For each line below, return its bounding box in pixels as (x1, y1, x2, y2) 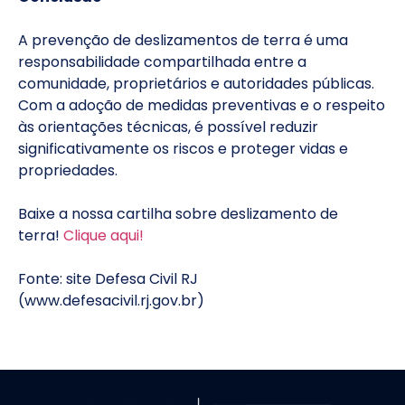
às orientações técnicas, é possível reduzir (18, 116, 318, 137)
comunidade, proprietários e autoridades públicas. (18, 72, 374, 94)
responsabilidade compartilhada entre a (18, 51, 306, 72)
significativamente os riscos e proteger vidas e (18, 137, 348, 159)
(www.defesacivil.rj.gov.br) (18, 289, 204, 311)
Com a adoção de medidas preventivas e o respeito (18, 94, 385, 116)
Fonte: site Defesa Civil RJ (18, 268, 198, 289)
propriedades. (18, 159, 118, 181)
